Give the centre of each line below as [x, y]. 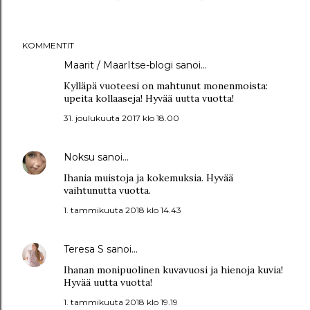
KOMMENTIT [48, 45]
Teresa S [84, 249]
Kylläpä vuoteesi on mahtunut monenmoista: [166, 86]
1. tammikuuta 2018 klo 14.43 [122, 210]
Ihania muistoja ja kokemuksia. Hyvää [148, 178]
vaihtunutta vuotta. [107, 190]
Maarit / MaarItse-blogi [118, 65]
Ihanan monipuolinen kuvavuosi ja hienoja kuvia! [173, 270]
